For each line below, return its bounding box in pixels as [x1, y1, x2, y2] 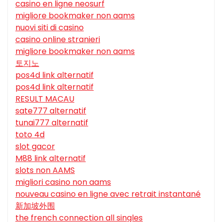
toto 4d [15, 129, 45, 141]
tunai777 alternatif [15, 117, 88, 129]
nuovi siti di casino [15, 22, 84, 34]
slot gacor [15, 141, 55, 153]
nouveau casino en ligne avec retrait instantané [15, 188, 201, 200]
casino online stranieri [15, 34, 100, 46]
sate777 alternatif [15, 105, 86, 117]
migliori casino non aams [15, 176, 111, 188]
